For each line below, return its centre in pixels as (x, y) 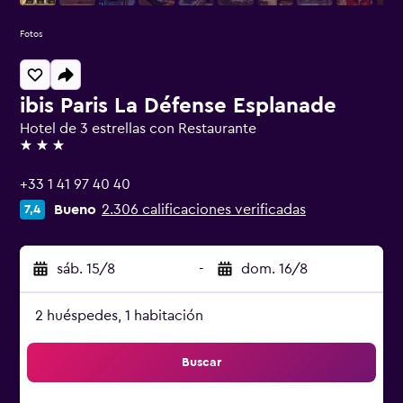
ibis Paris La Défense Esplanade (178, 106)
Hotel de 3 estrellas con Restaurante (138, 129)
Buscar (201, 363)
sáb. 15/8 (86, 269)
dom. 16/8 (274, 269)
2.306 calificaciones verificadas (204, 210)
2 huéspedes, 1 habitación (119, 316)
